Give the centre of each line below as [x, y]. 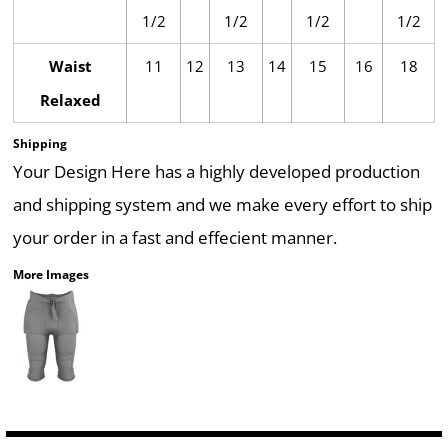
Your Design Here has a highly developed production [216, 171]
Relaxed [70, 100]
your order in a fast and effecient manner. [175, 237]
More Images [51, 274]
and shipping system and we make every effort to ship [222, 204]
